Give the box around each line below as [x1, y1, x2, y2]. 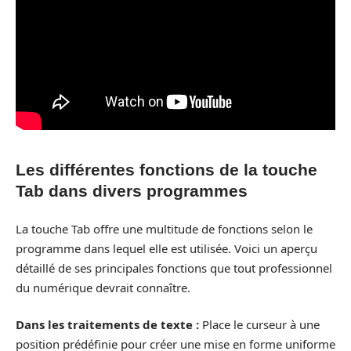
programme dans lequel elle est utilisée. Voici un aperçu [16, 240, 317, 256]
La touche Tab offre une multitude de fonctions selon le [16, 220, 313, 237]
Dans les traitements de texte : [16, 317, 199, 332]
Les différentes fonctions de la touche [16, 161, 317, 179]
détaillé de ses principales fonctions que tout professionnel [16, 259, 332, 276]
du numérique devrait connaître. [16, 279, 190, 295]
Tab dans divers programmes [16, 182, 248, 200]
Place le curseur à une [199, 317, 320, 332]
